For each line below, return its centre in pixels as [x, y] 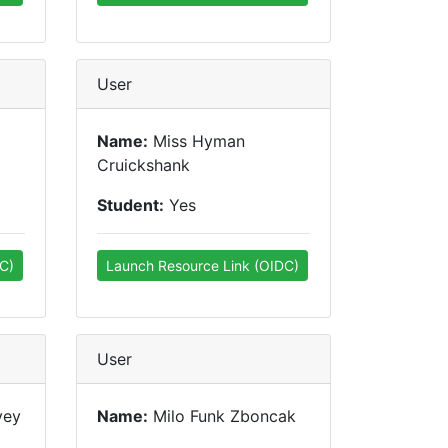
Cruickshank [143, 165]
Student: [130, 205]
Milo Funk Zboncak [222, 416]
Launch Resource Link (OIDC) [202, 265]
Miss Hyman [196, 141]
